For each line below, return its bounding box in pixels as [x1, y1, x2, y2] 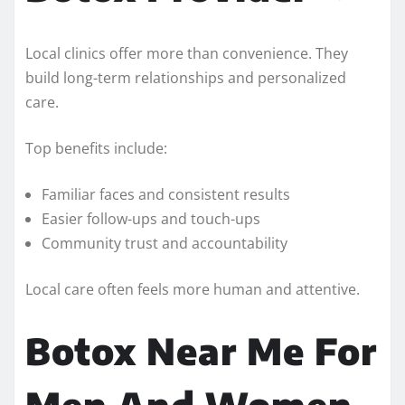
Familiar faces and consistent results [42, 184, 290, 204]
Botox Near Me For [25, 327, 377, 373]
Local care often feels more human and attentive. [25, 278, 360, 299]
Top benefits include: [25, 137, 167, 158]
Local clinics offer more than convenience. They [25, 42, 348, 63]
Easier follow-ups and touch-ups [42, 208, 260, 229]
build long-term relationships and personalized [25, 67, 346, 88]
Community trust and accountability [42, 232, 287, 253]
